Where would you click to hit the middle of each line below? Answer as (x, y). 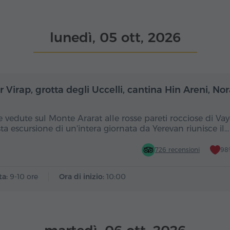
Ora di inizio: (83, 177)
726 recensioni (177, 150)
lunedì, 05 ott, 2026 (115, 37)
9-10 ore (24, 177)
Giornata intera (88, 88)
